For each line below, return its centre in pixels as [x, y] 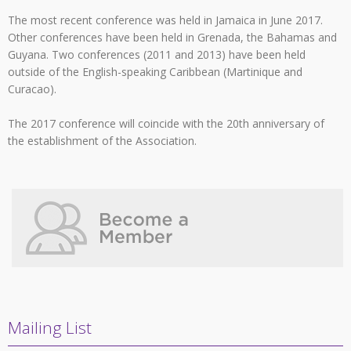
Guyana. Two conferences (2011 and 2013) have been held [157, 55]
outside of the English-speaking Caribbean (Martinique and [155, 72]
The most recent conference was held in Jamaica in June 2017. [165, 20]
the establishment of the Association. [102, 141]
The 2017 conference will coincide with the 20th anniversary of [166, 124]
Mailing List [50, 328]
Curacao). [32, 89]
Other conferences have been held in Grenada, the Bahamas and [172, 38]
